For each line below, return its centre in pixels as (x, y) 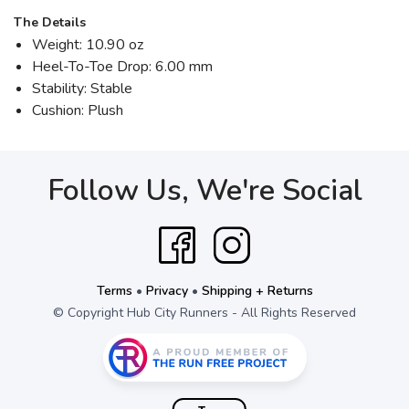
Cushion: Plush (78, 111)
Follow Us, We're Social (204, 191)
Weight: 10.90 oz (88, 45)
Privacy (167, 291)
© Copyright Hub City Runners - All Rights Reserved (204, 313)
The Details (50, 23)
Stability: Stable (82, 89)
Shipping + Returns (257, 291)
